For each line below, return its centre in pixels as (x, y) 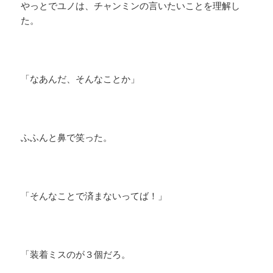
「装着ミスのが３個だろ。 (76, 254)
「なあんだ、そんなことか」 (80, 79)
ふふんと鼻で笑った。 (67, 137)
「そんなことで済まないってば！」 (94, 196)
